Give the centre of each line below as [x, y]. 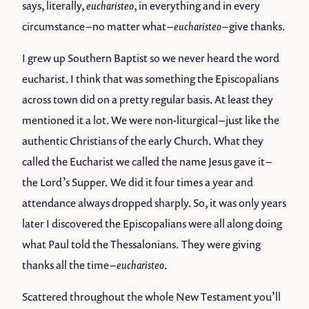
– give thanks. [253, 27]
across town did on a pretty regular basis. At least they [148, 100]
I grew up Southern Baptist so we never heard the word [151, 58]
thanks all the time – [69, 265]
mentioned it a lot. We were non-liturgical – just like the [151, 120]
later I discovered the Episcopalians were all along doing [152, 224]
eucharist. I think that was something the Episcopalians [150, 79]
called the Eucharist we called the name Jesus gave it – [146, 162]
